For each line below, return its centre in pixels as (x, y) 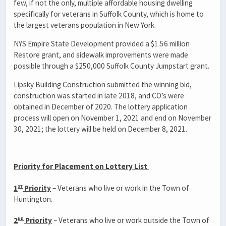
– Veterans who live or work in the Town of (120, 188)
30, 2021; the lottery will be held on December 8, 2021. (101, 129)
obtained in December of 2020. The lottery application (101, 106)
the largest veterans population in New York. (86, 25)
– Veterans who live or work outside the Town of (131, 220)
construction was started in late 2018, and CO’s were (99, 95)
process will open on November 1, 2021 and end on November (112, 118)
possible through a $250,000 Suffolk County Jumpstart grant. (113, 66)
